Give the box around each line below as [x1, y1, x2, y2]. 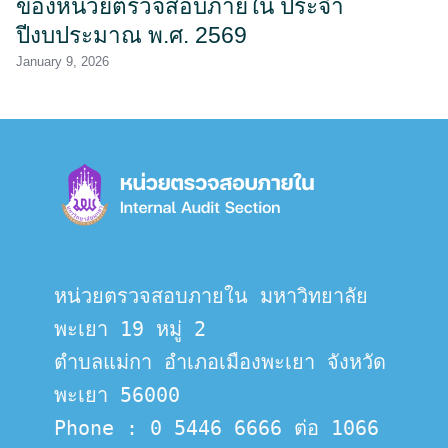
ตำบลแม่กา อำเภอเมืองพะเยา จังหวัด [54, 350, 386, 374]
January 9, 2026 [16, 53, 109, 69]
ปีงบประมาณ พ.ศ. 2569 [16, 22, 247, 48]
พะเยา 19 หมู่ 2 [54, 317, 206, 341]
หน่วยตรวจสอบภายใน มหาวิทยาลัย [54, 284, 368, 308]
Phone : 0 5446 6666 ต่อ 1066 [54, 416, 379, 440]
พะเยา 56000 [54, 383, 180, 407]
